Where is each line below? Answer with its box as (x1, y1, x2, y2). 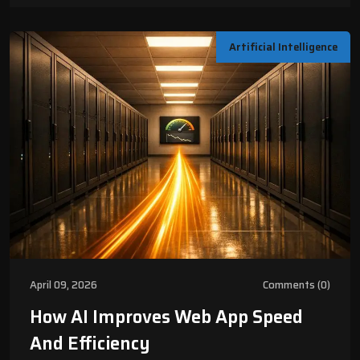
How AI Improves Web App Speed (30, 302, 303, 331)
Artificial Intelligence (229, 39, 337, 56)
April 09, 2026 (30, 276, 97, 293)
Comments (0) (263, 276, 330, 293)
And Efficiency (30, 329, 150, 358)
